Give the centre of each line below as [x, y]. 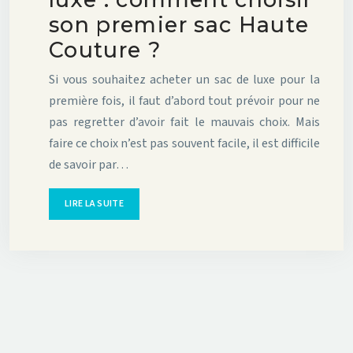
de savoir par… [89, 165]
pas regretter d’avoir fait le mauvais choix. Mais [184, 123]
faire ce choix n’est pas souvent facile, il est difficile [184, 144]
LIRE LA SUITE [94, 204]
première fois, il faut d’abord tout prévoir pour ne [184, 101]
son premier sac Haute [179, 25]
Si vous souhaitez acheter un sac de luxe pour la [184, 80]
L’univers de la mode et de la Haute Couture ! [176, 331]
